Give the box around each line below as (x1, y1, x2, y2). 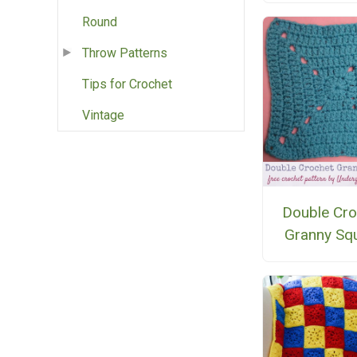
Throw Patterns (82, 45, 167, 61)
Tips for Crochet (82, 76, 172, 92)
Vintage (82, 108, 124, 124)
